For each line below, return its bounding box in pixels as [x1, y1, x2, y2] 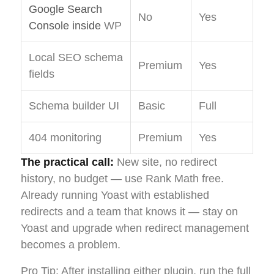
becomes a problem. [21, 239, 120, 251]
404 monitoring [29, 131, 102, 144]
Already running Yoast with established [21, 189, 209, 202]
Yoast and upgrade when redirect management [21, 222, 249, 235]
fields [29, 68, 54, 81]
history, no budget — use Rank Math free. [21, 172, 224, 185]
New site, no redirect [114, 156, 217, 169]
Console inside [29, 20, 101, 32]
